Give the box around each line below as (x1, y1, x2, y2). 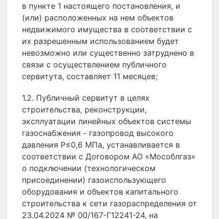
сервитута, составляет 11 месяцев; (22, 71, 157, 81)
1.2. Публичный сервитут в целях (22, 93, 150, 103)
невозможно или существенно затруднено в (22, 48, 194, 58)
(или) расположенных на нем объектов (22, 13, 174, 22)
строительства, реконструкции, (22, 105, 147, 114)
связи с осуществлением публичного (22, 60, 167, 69)
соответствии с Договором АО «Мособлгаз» (22, 152, 196, 161)
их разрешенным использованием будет (22, 36, 179, 46)
